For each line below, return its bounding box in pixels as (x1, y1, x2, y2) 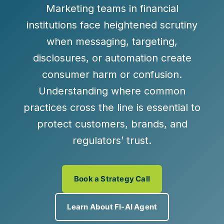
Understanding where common (38, 85, 185, 97)
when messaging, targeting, (46, 35, 177, 47)
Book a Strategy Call (74, 174, 150, 183)
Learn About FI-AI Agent (66, 202, 157, 211)
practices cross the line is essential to (23, 101, 200, 113)
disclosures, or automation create (32, 52, 191, 64)
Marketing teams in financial (45, 2, 178, 14)
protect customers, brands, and (36, 118, 187, 130)
